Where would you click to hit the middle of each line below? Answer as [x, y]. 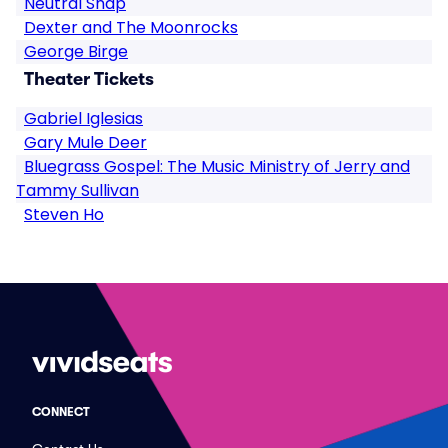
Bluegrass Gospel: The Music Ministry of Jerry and [217, 166]
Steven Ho [64, 214]
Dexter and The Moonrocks [131, 27]
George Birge [76, 51]
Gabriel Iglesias [83, 118]
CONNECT [61, 412]
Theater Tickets [89, 79]
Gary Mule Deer [85, 142]
